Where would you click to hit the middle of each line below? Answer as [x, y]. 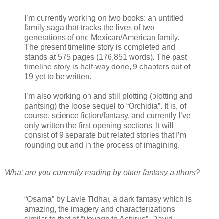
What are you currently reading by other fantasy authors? [102, 172]
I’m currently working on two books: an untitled [104, 18]
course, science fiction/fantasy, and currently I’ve [108, 115]
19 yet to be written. [58, 76]
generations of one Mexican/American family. [102, 37]
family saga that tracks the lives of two [89, 27]
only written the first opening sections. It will [99, 125]
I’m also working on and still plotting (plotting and [109, 96]
